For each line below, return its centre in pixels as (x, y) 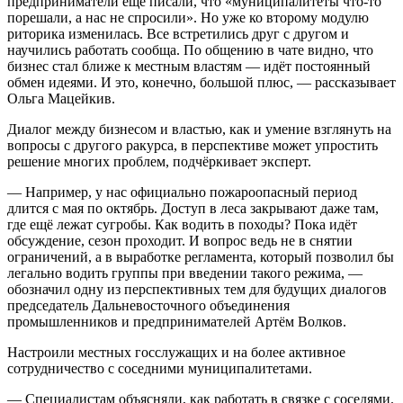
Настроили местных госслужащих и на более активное (176, 352)
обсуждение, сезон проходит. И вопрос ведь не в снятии (180, 240)
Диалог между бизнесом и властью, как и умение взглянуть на (199, 129)
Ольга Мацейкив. (61, 98)
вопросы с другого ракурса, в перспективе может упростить (193, 145)
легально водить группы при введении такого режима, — (185, 273)
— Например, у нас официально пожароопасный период (182, 192)
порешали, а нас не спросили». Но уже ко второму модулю (188, 17)
